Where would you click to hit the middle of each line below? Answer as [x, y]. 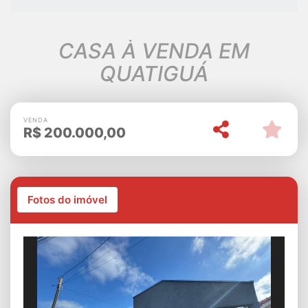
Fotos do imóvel [67, 199]
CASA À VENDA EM [154, 51]
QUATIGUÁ [154, 73]
